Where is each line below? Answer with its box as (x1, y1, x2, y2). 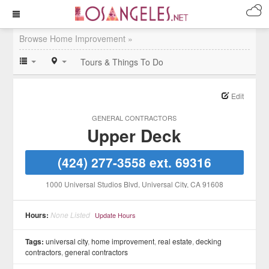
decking (196, 236, 222, 246)
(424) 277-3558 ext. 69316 (57, 153, 211, 171)
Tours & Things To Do (80, 56, 164, 68)
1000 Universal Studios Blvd (45, 179, 138, 189)
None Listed (50, 210, 91, 220)
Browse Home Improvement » (19, 32, 133, 44)
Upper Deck (87, 123, 182, 148)
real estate (158, 236, 193, 246)
